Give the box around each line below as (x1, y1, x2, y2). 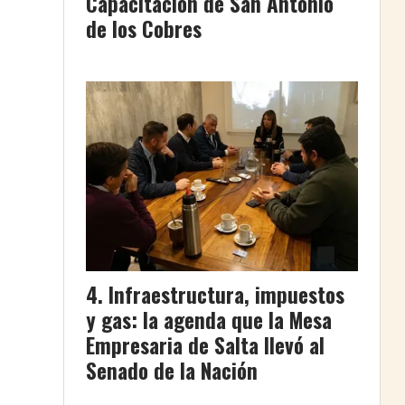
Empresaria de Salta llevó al (86, 329, 325, 361)
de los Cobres (86, 14, 202, 45)
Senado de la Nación (86, 354, 258, 386)
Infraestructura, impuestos (108, 278, 344, 310)
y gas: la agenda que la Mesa (86, 304, 332, 335)
